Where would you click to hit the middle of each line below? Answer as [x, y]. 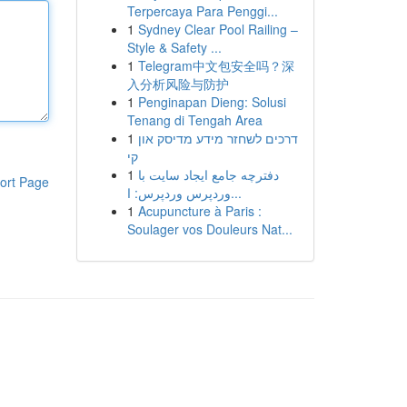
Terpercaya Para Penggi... [202, 11]
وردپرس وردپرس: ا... [236, 193]
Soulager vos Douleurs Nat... [209, 229]
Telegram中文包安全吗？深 [216, 65]
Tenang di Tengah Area [194, 120]
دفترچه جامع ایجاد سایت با [208, 174]
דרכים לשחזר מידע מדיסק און [218, 138]
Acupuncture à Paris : [199, 211]
